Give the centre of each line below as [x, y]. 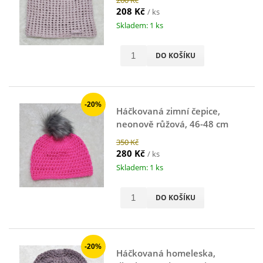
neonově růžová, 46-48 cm [172, 124]
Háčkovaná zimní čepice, [168, 111]
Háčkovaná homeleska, [166, 253]
